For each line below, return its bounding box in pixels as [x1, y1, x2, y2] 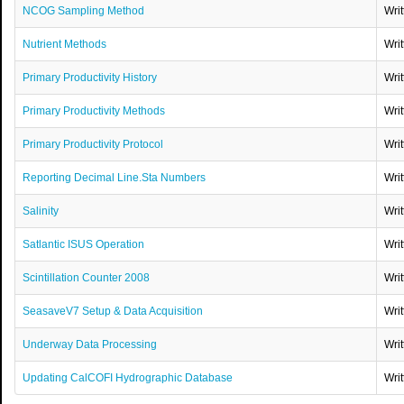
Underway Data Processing [23, 338, 158, 352]
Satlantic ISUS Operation [23, 238, 145, 252]
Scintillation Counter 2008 [23, 271, 151, 285]
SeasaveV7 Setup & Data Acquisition [23, 305, 204, 318]
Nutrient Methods [23, 38, 107, 51]
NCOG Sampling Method [23, 5, 145, 18]
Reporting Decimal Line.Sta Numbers [23, 171, 207, 185]
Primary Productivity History [23, 71, 158, 85]
